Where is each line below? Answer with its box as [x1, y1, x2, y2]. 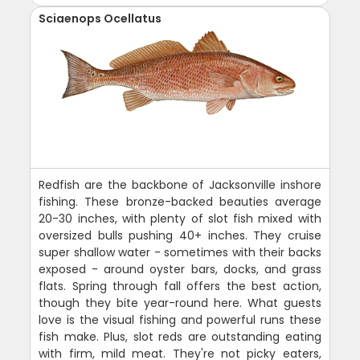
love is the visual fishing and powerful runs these [39, 311, 321, 328]
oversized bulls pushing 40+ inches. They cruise [39, 227, 321, 243]
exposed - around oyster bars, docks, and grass [39, 260, 321, 277]
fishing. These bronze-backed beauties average [39, 193, 321, 210]
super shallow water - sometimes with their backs [39, 243, 321, 260]
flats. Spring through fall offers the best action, [39, 277, 321, 294]
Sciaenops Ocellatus [39, 10, 162, 27]
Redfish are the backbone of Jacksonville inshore [39, 176, 321, 193]
